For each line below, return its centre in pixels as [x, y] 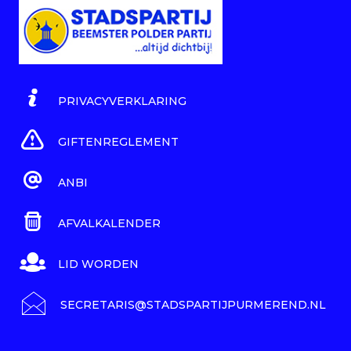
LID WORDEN [98, 264]
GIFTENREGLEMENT [118, 142]
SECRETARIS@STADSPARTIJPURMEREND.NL [193, 305]
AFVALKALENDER [109, 224]
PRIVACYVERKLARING [122, 101]
